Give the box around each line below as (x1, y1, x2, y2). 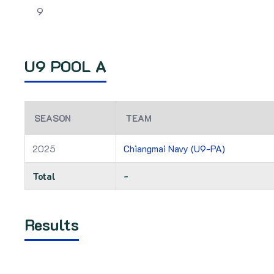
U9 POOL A (24, 56, 106, 76)
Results (24, 214, 79, 235)
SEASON (34, 112, 71, 124)
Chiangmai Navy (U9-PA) (124, 143, 225, 155)
